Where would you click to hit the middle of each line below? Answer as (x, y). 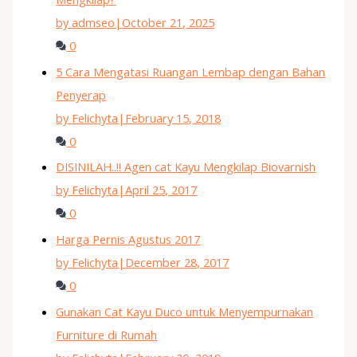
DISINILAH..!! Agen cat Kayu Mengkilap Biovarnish (186, 167)
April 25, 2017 (161, 190)
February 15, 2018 (173, 118)
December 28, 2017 (177, 262)
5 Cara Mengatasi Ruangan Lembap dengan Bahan (191, 71)
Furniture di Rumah (107, 334)
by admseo (86, 23)
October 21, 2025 (169, 23)
